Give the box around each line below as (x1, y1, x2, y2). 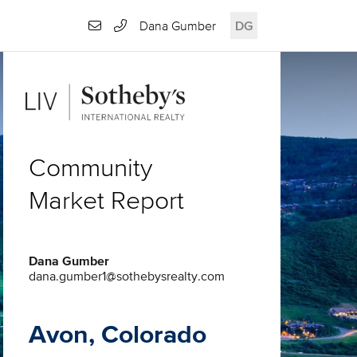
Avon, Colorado (29, 322, 206, 348)
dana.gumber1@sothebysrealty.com (29, 270, 225, 284)
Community (29, 152, 152, 182)
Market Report (29, 185, 184, 214)
